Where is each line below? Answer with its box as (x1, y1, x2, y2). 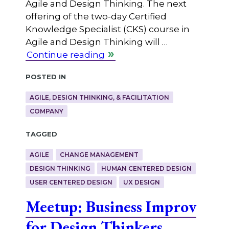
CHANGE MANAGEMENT (59, 151, 139, 159)
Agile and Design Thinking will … (25, 37, 168, 48)
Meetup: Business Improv (25, 196, 196, 217)
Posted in (25, 70, 66, 82)
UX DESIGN (123, 178, 160, 187)
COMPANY (29, 107, 63, 116)
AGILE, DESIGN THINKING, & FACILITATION (29, 94, 169, 102)
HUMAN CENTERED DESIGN (101, 165, 192, 173)
